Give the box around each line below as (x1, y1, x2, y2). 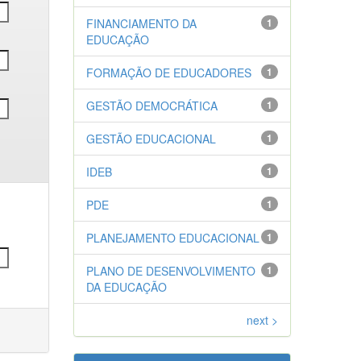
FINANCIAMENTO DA (86, 15, 197, 31)
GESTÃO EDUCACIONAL (86, 131, 216, 147)
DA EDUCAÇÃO (86, 279, 167, 295)
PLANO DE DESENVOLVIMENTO (86, 263, 255, 279)
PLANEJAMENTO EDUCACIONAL (86, 230, 259, 246)
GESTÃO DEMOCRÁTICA (86, 98, 218, 114)
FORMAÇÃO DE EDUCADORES (86, 64, 251, 81)
